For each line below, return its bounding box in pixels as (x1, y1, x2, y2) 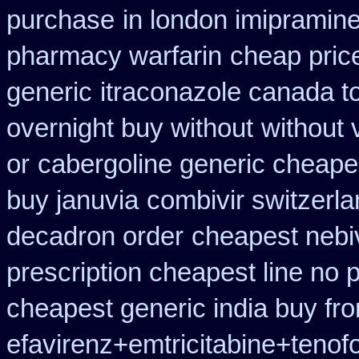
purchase (6, 6, 115, 34)
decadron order (6, 222, 184, 251)
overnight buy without (6, 114, 253, 143)
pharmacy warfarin (6, 42, 222, 71)
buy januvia (6, 186, 139, 215)
